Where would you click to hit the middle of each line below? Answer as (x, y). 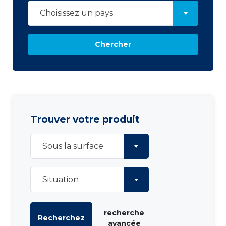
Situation (61, 179)
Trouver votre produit (85, 119)
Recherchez (61, 218)
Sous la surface (73, 146)
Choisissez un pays (76, 13)
